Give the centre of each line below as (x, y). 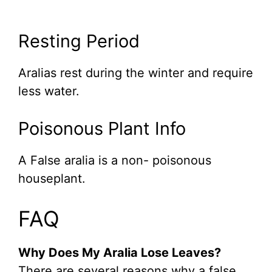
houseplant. (52, 179)
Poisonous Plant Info (102, 129)
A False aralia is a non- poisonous (115, 161)
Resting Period (79, 41)
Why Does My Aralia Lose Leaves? (120, 253)
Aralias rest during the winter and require (136, 73)
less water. (49, 91)
